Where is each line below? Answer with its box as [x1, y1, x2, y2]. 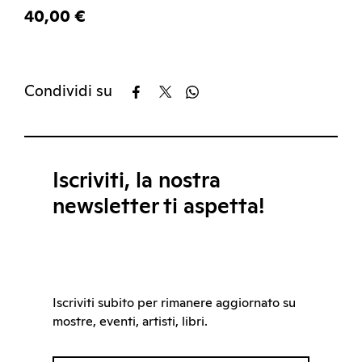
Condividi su [24, 83, 112, 99]
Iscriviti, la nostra [53, 170, 221, 192]
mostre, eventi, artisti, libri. [53, 314, 208, 328]
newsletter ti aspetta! [53, 196, 264, 217]
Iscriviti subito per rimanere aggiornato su [53, 296, 296, 309]
